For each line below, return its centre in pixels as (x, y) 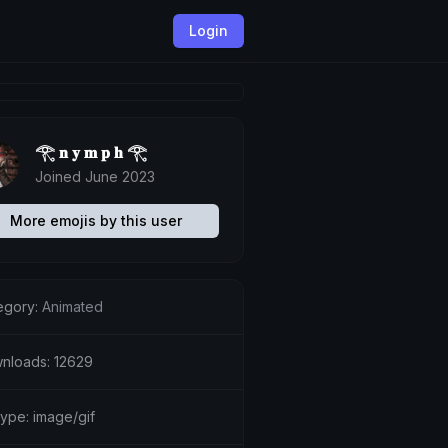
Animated (72, 306)
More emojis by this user (95, 220)
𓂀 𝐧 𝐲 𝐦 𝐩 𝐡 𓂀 (90, 152)
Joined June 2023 (94, 176)
